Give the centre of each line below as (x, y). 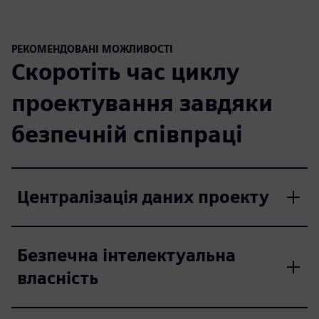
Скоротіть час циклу (125, 71)
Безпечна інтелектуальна (126, 255)
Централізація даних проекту (143, 197)
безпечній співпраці (127, 134)
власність (58, 278)
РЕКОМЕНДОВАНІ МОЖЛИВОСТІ (92, 49)
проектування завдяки (142, 103)
